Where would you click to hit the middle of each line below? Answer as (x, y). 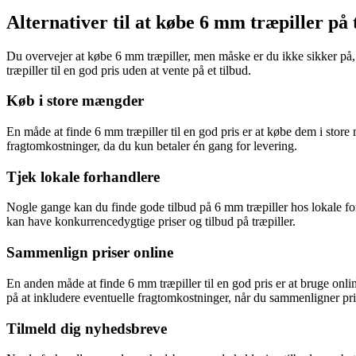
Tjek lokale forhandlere (83, 176)
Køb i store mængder (75, 101)
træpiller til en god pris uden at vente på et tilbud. (129, 70)
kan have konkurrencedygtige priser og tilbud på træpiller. (151, 222)
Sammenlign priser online (90, 253)
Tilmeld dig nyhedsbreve (87, 328)
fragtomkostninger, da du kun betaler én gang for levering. (152, 146)
